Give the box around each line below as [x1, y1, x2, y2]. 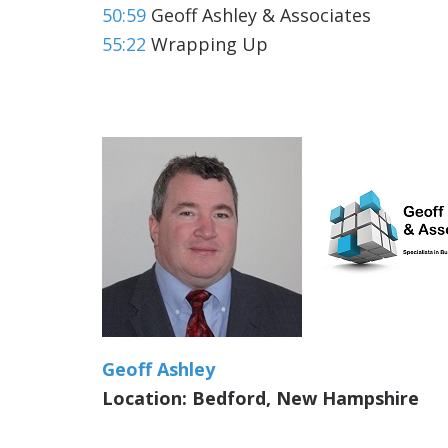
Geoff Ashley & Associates [146, 2, 371, 27]
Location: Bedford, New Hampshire [102, 385, 419, 410]
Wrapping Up [146, 31, 268, 56]
